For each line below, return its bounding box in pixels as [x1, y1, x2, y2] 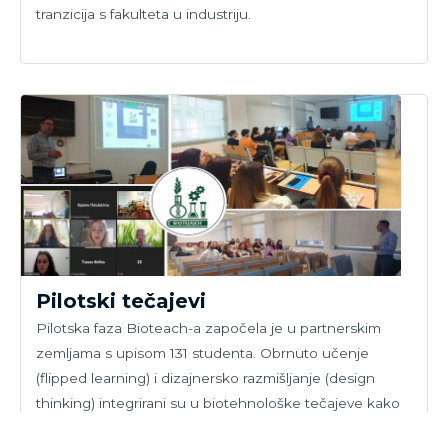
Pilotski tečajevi [36, 288, 206, 313]
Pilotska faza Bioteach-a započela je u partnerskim [36, 319, 381, 336]
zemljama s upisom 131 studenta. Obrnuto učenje [36, 344, 369, 361]
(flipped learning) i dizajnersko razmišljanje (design [36, 369, 375, 386]
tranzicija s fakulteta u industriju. [36, 5, 251, 22]
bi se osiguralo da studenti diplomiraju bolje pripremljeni [36, 419, 412, 436]
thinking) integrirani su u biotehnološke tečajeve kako [36, 394, 400, 411]
